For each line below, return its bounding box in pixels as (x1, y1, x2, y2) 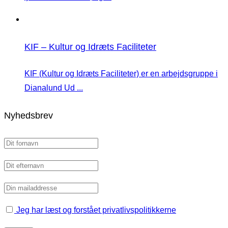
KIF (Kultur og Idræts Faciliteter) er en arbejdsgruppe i (24, 69, 218, 78)
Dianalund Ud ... (24, 83, 83, 93)
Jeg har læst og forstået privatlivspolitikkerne (14, 206, 176, 215)
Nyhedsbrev (4, 110, 53, 121)
